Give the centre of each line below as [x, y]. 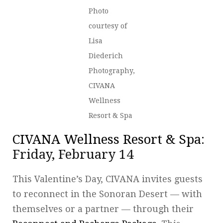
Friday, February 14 [73, 154]
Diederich [106, 56]
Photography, [111, 70]
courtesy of [108, 26]
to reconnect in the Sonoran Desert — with [107, 194]
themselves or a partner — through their [103, 209]
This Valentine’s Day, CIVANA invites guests [108, 179]
